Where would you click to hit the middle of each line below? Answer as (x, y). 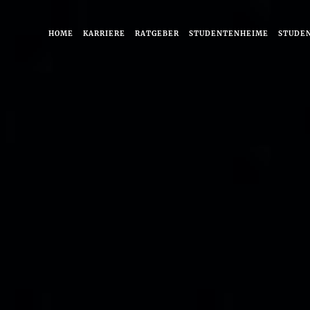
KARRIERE (104, 34)
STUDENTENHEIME (229, 34)
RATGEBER (157, 34)
